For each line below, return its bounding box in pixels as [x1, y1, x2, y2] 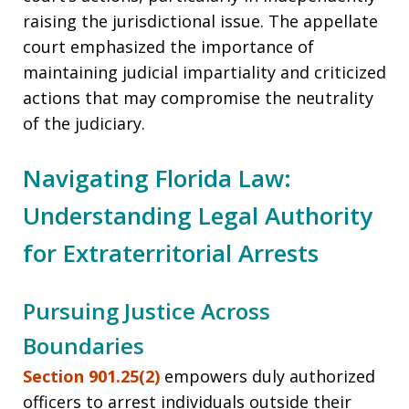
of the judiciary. [23, 112, 145, 135]
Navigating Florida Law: [23, 162, 291, 195]
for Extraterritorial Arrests [23, 236, 319, 270]
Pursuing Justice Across [23, 296, 270, 327]
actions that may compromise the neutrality [23, 87, 373, 110]
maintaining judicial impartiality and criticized [23, 61, 386, 84]
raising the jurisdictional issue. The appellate [23, 10, 378, 33]
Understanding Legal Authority [23, 199, 372, 233]
